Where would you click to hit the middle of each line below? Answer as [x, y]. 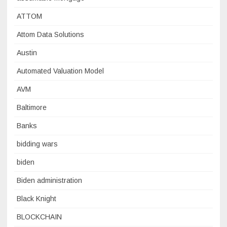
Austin [27, 53]
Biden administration [49, 180]
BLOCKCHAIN [39, 217]
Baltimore [32, 107]
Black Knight [36, 199]
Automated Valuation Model [60, 71]
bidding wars [37, 144]
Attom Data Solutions [50, 34]
